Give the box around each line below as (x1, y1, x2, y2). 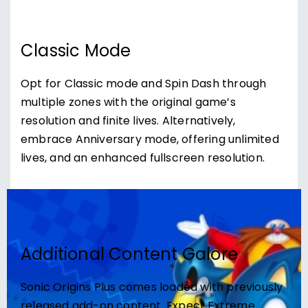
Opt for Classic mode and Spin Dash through (21, 76, 267, 93)
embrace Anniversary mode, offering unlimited (21, 131, 279, 149)
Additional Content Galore (21, 242, 238, 269)
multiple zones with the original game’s (21, 94, 236, 112)
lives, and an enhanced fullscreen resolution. (21, 150, 265, 168)
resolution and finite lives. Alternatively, (21, 113, 236, 131)
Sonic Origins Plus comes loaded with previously (21, 279, 283, 297)
